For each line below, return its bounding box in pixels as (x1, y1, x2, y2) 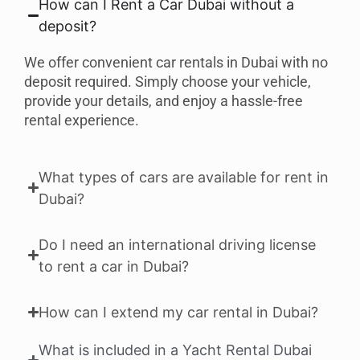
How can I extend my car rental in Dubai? (39, 303, 319, 321)
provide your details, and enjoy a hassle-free (24, 92, 303, 110)
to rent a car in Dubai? (39, 257, 190, 275)
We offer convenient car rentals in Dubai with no (24, 54, 328, 72)
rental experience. (24, 112, 139, 129)
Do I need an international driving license (39, 235, 317, 253)
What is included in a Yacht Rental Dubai (39, 341, 313, 358)
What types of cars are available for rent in (39, 168, 329, 186)
